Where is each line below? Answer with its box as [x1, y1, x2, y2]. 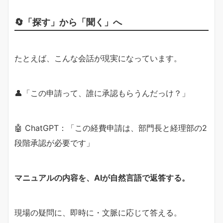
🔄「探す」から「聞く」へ [14, 16, 122, 27]
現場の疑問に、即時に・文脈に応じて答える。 [14, 208, 182, 218]
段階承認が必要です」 [14, 138, 94, 148]
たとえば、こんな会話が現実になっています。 [14, 53, 182, 63]
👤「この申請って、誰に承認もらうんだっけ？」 [14, 88, 190, 98]
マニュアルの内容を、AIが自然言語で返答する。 [14, 173, 190, 183]
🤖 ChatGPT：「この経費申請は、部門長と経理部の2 [14, 123, 207, 133]
